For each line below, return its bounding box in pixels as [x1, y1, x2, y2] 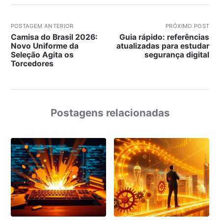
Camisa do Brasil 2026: [10, 32, 98, 42]
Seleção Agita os [10, 50, 74, 59]
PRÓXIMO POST [165, 23, 210, 30]
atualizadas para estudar [116, 41, 210, 51]
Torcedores [10, 58, 54, 68]
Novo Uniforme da [10, 41, 79, 51]
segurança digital [144, 50, 210, 59]
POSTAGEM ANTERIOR [10, 23, 74, 30]
